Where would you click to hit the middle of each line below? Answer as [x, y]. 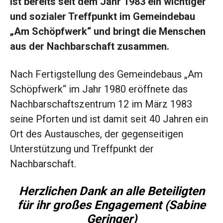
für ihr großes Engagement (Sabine [111, 205]
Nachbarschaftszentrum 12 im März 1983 [101, 104]
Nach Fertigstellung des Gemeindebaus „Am [106, 74]
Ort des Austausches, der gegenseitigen [97, 134]
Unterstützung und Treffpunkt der [82, 149]
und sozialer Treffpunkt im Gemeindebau [103, 17]
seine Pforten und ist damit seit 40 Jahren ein [109, 119]
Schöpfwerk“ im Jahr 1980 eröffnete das [99, 89]
